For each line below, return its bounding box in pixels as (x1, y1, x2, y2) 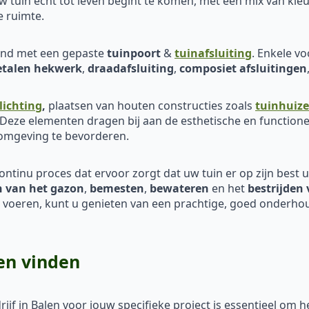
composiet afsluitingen (179, 60, 307, 76)
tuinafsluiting (175, 45, 252, 61)
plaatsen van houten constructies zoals (48, 97, 255, 113)
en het (209, 180, 245, 196)
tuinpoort (107, 45, 161, 61)
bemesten (90, 180, 144, 196)
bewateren (150, 180, 209, 196)
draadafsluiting (88, 60, 174, 76)
